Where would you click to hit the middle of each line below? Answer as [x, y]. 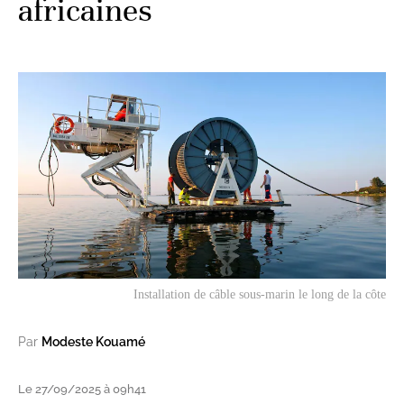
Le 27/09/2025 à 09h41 [82, 390]
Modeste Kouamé [93, 342]
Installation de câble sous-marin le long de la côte [260, 295]
